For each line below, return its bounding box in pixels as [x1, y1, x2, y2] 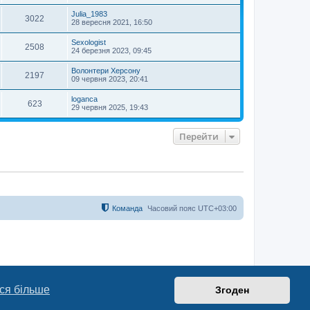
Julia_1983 [71, 10, 107, 19]
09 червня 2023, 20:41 [71, 75, 148, 84]
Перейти [179, 130, 219, 143]
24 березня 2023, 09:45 [71, 46, 152, 55]
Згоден [215, 284, 250, 296]
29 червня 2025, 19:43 [71, 103, 148, 112]
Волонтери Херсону [71, 66, 140, 75]
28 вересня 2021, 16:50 [71, 18, 152, 27]
